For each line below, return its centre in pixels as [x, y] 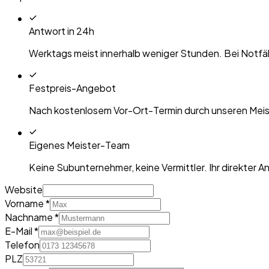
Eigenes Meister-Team [79, 145]
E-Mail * [22, 231]
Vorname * [27, 204]
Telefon [22, 245]
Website [24, 190]
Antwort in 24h [62, 31]
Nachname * [32, 217]
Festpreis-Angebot [72, 88]
